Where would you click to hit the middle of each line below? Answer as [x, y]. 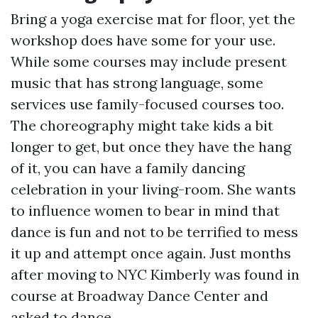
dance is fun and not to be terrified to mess [154, 232]
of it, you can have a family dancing [128, 168]
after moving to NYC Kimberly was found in [155, 275]
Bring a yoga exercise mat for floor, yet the [153, 19]
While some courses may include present [149, 62]
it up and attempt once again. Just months [151, 253]
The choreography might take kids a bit [142, 126]
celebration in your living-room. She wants [153, 190]
